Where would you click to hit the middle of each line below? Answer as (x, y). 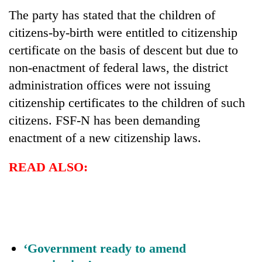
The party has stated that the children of (112, 15)
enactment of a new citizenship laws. (105, 137)
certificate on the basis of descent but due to (123, 50)
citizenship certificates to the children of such (127, 102)
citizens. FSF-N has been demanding (104, 120)
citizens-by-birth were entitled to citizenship (123, 32)
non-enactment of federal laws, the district (118, 67)
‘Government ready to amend (105, 248)
